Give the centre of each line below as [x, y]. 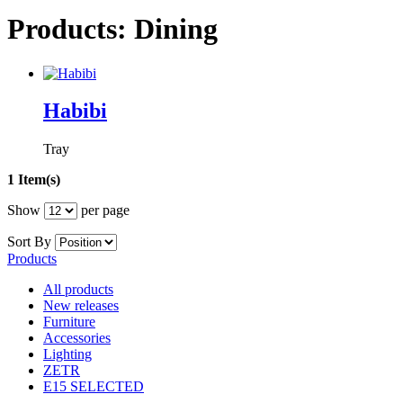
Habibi [75, 111]
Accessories [77, 338]
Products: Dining [112, 29]
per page [103, 210]
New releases [81, 306]
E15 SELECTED [94, 387]
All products [78, 290]
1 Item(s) [34, 180]
